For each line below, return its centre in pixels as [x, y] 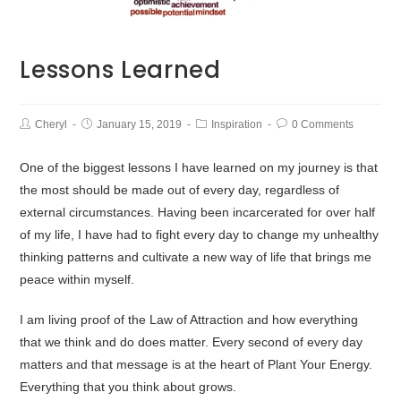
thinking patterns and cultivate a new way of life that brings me [196, 257]
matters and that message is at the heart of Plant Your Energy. [196, 365]
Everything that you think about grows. [128, 387]
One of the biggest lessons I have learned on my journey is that [199, 168]
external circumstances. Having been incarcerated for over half [198, 213]
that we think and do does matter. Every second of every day [192, 342]
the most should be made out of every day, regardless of [180, 190]
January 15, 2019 [140, 125]
